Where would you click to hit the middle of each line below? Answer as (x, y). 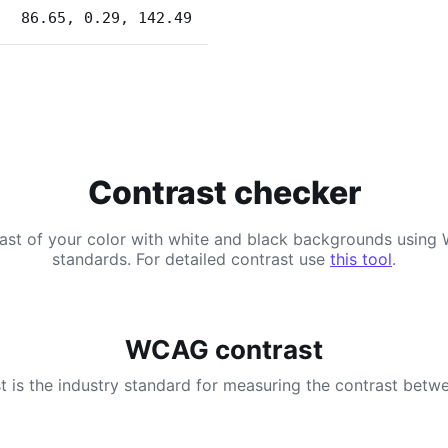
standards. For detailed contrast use (191, 258)
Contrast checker (224, 192)
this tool (361, 258)
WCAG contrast (224, 349)
